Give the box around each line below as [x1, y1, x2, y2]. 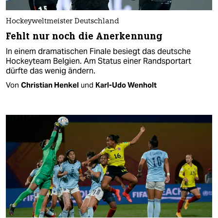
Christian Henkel [21, 80, 79, 90]
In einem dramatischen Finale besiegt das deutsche [6, 46, 191, 56]
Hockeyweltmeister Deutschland [6, 18, 119, 25]
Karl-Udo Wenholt [95, 80, 157, 90]
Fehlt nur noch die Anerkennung [6, 30, 163, 42]
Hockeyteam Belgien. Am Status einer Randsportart [6, 55, 191, 66]
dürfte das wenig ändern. [6, 65, 95, 76]
